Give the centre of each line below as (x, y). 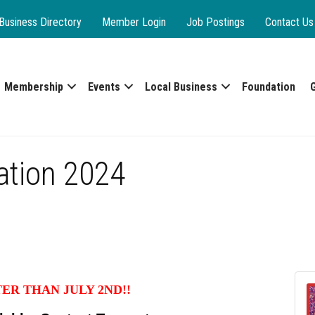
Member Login (134, 22)
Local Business (181, 86)
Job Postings (215, 22)
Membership (33, 86)
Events (104, 86)
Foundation (268, 86)
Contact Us (289, 22)
